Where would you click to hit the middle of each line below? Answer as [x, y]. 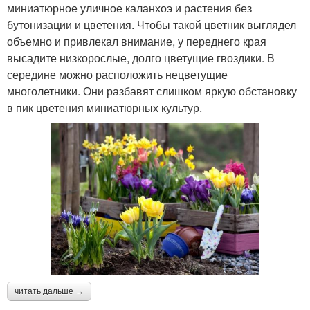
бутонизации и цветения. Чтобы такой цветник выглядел [152, 24]
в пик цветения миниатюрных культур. [104, 107]
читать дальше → [49, 291]
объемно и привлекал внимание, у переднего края [137, 41]
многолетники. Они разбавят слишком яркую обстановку [152, 91]
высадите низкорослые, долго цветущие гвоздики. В [141, 57]
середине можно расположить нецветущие [117, 74]
